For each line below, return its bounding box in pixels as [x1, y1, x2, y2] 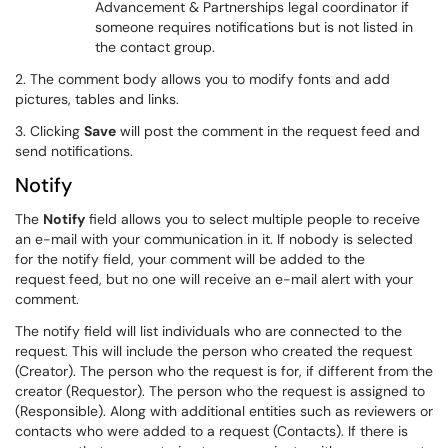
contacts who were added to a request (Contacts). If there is [15, 422, 408, 440]
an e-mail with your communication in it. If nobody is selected [15, 230, 413, 248]
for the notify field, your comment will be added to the [15, 250, 365, 268]
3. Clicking [15, 122, 84, 140]
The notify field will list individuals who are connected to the [15, 322, 402, 340]
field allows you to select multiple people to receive [85, 210, 420, 228]
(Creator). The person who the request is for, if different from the [15, 362, 433, 380]
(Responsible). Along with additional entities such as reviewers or [15, 402, 433, 420]
